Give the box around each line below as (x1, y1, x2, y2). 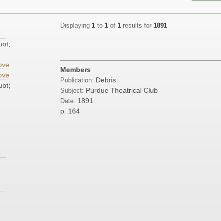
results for (121, 22, 153, 30)
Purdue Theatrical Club (86, 86, 158, 95)
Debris (96, 76, 116, 84)
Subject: (60, 87, 84, 95)
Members (60, 66, 91, 74)
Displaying (60, 22, 92, 30)
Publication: (60, 77, 96, 84)
